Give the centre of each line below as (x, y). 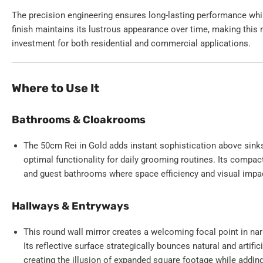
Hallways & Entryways (70, 206)
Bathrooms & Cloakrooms (79, 119)
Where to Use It (55, 88)
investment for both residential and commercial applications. (131, 43)
